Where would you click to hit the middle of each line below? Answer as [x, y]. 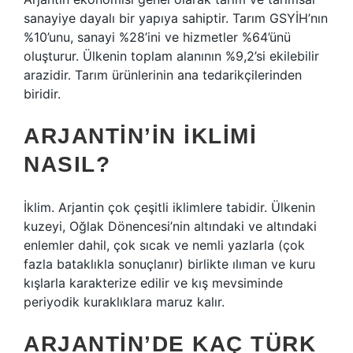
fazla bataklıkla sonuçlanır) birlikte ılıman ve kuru [169, 264]
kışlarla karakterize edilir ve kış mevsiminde [153, 283]
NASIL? [67, 164]
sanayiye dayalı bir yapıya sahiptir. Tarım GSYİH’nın [176, 18]
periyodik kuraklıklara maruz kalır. [124, 302]
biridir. [42, 94]
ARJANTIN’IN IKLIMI [140, 136]
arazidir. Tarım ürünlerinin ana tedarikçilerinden [163, 75]
